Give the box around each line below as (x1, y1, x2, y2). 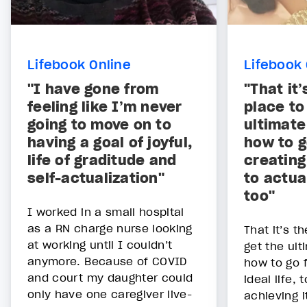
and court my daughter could (27, 271, 193, 285)
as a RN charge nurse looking (27, 221, 193, 236)
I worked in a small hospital (27, 205, 184, 219)
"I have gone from (27, 80, 159, 99)
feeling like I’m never (27, 98, 182, 116)
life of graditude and (27, 151, 177, 170)
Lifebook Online (27, 57, 131, 73)
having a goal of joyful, (27, 134, 192, 152)
